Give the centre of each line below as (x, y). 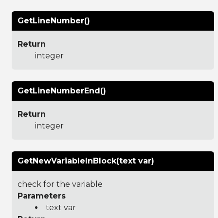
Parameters (42, 196)
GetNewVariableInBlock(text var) (86, 161)
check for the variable (60, 184)
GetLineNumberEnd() (62, 91)
